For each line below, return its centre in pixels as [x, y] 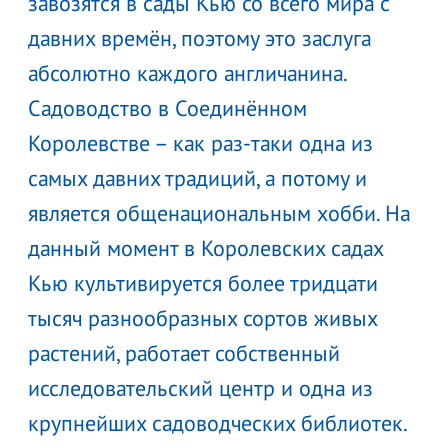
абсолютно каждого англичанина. [187, 72]
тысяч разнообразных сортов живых [202, 317]
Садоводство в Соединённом [167, 107]
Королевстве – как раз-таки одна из [200, 142]
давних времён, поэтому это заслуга [199, 37]
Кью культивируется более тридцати [203, 282]
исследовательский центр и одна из [200, 387]
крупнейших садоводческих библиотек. [217, 422]
